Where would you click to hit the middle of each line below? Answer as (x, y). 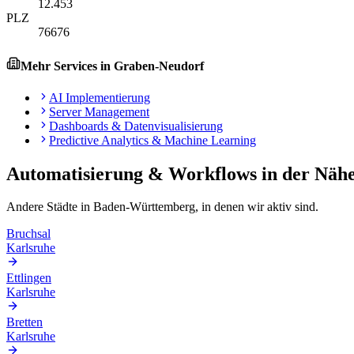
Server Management (99, 111)
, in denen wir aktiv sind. (257, 207)
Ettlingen (29, 278)
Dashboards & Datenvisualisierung (136, 126)
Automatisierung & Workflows (132, 173)
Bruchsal (28, 234)
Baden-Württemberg (144, 207)
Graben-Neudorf (159, 66)
